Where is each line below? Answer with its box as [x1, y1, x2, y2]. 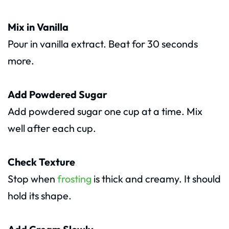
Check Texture [8, 155, 75, 168]
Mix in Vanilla [8, 20, 68, 33]
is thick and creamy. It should [91, 172, 221, 185]
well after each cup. [8, 121, 96, 134]
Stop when [8, 172, 57, 185]
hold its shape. [8, 189, 72, 202]
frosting [57, 172, 91, 185]
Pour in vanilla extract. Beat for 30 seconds [8, 37, 198, 50]
